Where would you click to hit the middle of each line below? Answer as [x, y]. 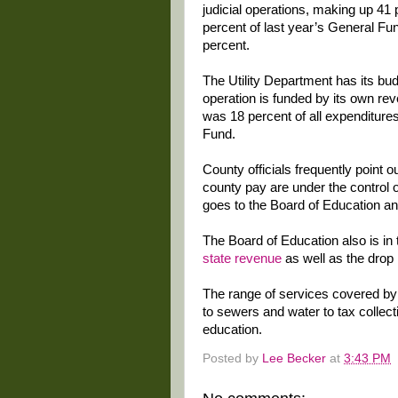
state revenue [242, 259]
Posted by [232, 358]
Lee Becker [294, 358]
